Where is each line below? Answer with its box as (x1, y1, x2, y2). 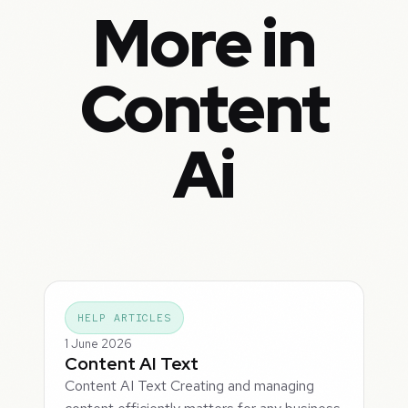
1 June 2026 (65, 336, 133, 352)
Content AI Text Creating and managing (65, 376, 315, 396)
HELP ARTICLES (77, 311, 172, 326)
